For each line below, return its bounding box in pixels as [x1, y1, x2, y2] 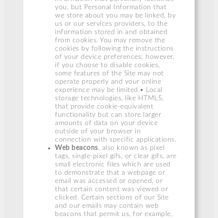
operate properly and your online [55, 78, 161, 85]
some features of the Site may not [55, 70, 164, 77]
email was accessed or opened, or [55, 177, 163, 184]
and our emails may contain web [55, 202, 159, 209]
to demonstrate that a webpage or [55, 169, 165, 176]
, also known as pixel [98, 144, 164, 151]
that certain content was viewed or [55, 185, 168, 193]
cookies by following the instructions [55, 45, 174, 52]
